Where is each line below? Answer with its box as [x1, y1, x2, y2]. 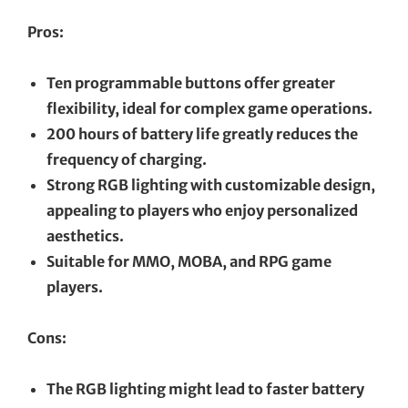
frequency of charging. [46, 149, 207, 168]
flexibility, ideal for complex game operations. [46, 98, 372, 117]
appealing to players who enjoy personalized [46, 200, 358, 219]
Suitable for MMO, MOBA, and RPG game [46, 251, 331, 270]
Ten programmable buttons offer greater [46, 73, 335, 92]
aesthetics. [46, 226, 124, 245]
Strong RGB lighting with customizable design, [46, 175, 375, 194]
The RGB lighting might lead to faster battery [46, 379, 364, 398]
